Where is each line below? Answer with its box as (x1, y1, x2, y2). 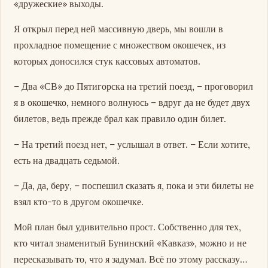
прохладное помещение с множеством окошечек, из (14, 39, 226, 51)
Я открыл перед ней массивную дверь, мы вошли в (14, 23, 224, 35)
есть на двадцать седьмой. (14, 154, 120, 166)
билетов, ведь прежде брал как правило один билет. (14, 112, 227, 125)
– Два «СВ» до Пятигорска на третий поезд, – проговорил (14, 80, 254, 93)
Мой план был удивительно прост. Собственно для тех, (14, 220, 242, 233)
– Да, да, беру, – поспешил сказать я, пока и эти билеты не (14, 179, 254, 191)
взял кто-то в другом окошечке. (14, 195, 144, 208)
